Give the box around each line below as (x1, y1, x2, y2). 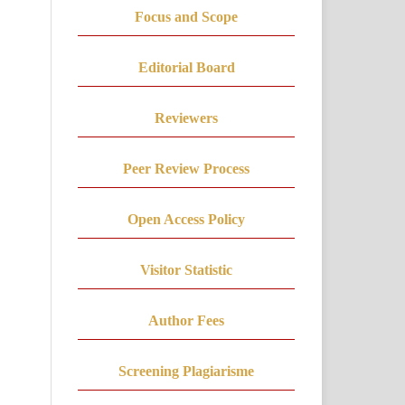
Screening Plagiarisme (118, 363, 254, 379)
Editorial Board (137, 59, 235, 75)
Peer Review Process (123, 160, 250, 176)
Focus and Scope (135, 8, 238, 24)
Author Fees (148, 312, 224, 328)
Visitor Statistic (140, 261, 232, 278)
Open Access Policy (127, 211, 245, 227)
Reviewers (155, 109, 218, 126)
